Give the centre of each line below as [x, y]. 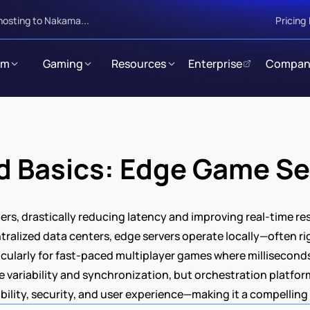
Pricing [291, 20]
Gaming [63, 63]
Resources [139, 63]
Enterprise [215, 63]
